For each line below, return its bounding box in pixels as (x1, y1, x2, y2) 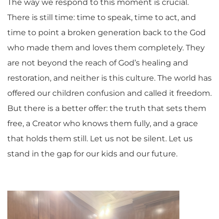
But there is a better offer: (7, 104, 109, 113)
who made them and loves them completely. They (7, 43, 205, 53)
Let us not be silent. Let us (88, 134, 193, 144)
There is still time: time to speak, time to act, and (7, 13, 196, 22)
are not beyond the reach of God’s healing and (7, 58, 188, 68)
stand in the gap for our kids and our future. (7, 149, 177, 159)
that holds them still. (7, 134, 88, 144)
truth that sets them (125, 104, 206, 113)
